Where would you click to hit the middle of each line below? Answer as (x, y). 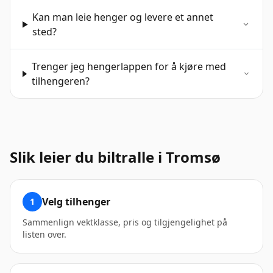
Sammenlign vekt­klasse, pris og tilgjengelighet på (125, 222)
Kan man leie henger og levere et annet (123, 17)
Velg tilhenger (76, 202)
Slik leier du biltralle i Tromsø (115, 157)
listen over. (44, 235)
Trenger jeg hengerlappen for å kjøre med (129, 67)
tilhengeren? (60, 81)
